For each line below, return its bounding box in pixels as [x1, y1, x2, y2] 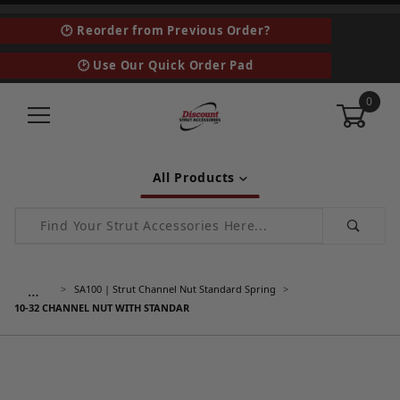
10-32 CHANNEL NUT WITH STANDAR [14, 300, 189, 314]
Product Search [15, 208, 117, 226]
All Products [152, 168, 239, 186]
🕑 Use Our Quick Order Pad [77, 57, 254, 73]
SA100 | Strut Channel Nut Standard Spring [73, 282, 276, 296]
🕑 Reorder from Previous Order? [61, 22, 271, 38]
